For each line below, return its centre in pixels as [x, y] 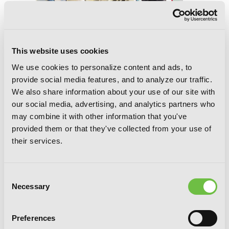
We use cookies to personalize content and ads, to [102, 67]
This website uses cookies [60, 51]
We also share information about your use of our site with [113, 91]
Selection [19, 188]
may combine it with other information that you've [99, 116]
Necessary [31, 186]
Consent [18, 176]
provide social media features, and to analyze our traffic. [112, 79]
